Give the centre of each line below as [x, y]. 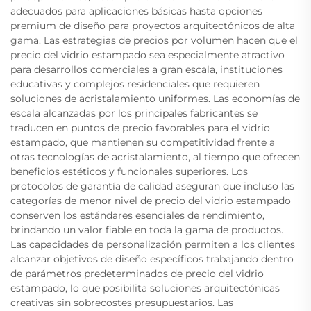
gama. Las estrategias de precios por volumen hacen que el [154, 41]
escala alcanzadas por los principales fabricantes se [134, 114]
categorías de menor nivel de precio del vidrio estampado [151, 201]
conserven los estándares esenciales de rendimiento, [137, 216]
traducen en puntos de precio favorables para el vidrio [140, 128]
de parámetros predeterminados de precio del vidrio [137, 274]
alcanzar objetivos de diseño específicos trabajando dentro [152, 259]
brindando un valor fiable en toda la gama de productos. [147, 230]
